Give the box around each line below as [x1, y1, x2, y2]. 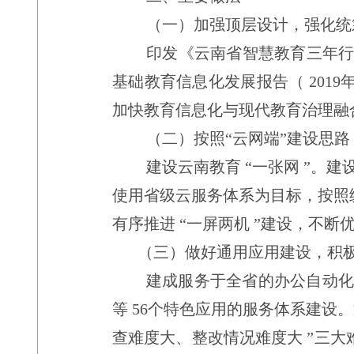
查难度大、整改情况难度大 [112, 329, 303, 346]
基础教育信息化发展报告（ [112, 73, 305, 90]
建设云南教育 [146, 158, 242, 175]
